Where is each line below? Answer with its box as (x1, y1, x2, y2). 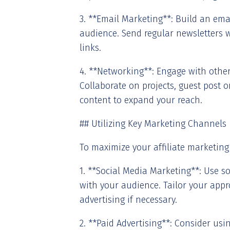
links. (80, 42, 101, 53)
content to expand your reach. (80, 94, 202, 106)
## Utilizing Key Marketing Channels (80, 118, 226, 129)
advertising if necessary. (80, 194, 177, 205)
